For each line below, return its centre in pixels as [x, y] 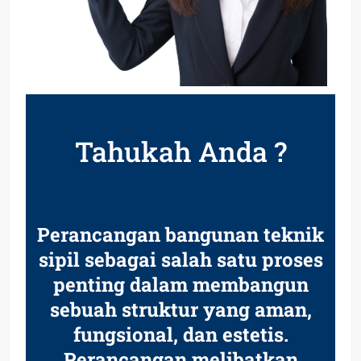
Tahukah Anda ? [180, 151]
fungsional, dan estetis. [180, 335]
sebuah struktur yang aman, [180, 310]
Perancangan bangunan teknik [180, 235]
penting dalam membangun [180, 285]
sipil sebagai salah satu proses [180, 260]
